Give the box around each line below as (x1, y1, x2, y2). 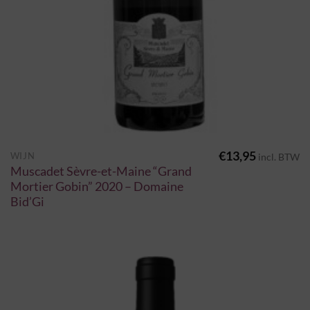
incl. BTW (258, 150, 300, 163)
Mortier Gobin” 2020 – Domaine (10, 179, 183, 194)
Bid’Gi (10, 194, 44, 209)
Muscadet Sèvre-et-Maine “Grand (10, 163, 192, 179)
